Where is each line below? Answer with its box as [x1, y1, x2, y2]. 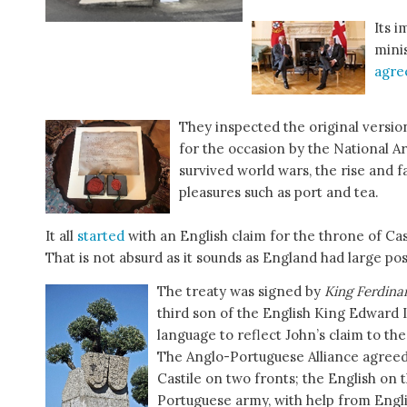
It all [45, 227, 77, 245]
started [77, 227, 128, 245]
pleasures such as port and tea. [179, 184, 379, 202]
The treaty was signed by [157, 282, 324, 300]
